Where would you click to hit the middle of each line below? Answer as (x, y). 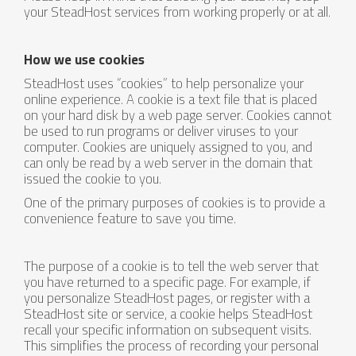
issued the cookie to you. (93, 179)
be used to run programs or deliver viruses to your (161, 131)
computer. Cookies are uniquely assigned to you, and (168, 147)
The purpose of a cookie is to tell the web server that (171, 266)
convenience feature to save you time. (130, 219)
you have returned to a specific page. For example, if (167, 282)
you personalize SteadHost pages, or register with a (167, 298)
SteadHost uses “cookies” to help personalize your (164, 83)
